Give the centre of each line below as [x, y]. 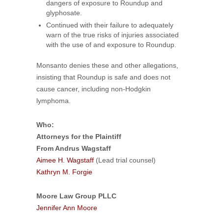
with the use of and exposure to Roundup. [111, 45]
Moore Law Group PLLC [76, 196]
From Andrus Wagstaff [74, 148]
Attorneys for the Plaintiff [79, 137]
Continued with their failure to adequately [110, 25]
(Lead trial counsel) [125, 160]
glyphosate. [64, 13]
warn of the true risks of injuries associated [112, 35]
